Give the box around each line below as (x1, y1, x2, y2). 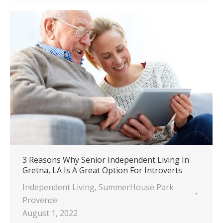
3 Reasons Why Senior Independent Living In (22, 154, 189, 166)
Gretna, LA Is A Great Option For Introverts (22, 165, 182, 176)
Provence (22, 195, 57, 206)
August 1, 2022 (22, 208, 78, 219)
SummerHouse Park (99, 182, 174, 193)
